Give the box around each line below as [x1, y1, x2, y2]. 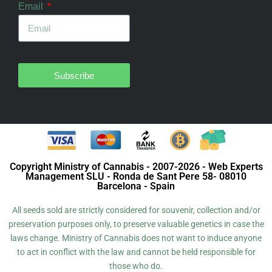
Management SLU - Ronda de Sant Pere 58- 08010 [25, 171, 246, 182]
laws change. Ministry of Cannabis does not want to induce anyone [10, 233, 262, 243]
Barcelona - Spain [97, 180, 175, 192]
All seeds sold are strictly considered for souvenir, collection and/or [12, 205, 260, 215]
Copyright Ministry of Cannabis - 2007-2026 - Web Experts [9, 161, 263, 172]
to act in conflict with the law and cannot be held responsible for [16, 247, 256, 257]
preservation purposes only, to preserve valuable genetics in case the [8, 219, 264, 229]
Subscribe [54, 70, 94, 81]
